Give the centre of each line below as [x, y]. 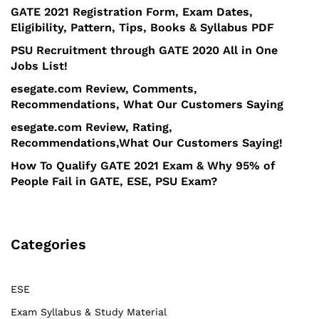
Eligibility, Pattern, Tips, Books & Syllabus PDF [142, 27]
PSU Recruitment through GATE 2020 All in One [144, 50]
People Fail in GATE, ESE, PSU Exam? [114, 181]
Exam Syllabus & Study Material [89, 312]
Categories [48, 244]
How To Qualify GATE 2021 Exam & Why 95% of [143, 165]
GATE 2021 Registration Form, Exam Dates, [132, 11]
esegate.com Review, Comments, [104, 88]
